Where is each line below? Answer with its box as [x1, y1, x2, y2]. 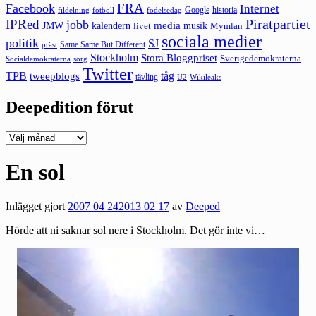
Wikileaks [190, 72, 221, 81]
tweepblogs [30, 70, 80, 82]
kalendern [92, 19, 130, 31]
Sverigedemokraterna [220, 52, 301, 63]
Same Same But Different [60, 39, 145, 49]
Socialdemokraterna [6, 54, 71, 63]
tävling [135, 71, 158, 82]
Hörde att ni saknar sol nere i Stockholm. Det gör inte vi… [6, 224, 265, 237]
